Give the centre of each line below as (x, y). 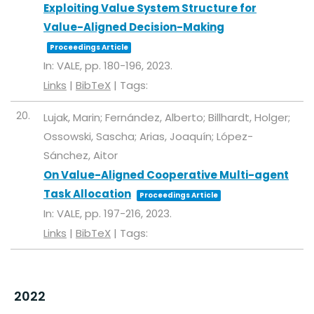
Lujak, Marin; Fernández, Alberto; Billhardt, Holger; (167, 118)
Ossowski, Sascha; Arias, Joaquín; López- (148, 137)
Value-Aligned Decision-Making (134, 27)
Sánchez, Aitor (81, 156)
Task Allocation (87, 194)
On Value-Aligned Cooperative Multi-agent (166, 175)
